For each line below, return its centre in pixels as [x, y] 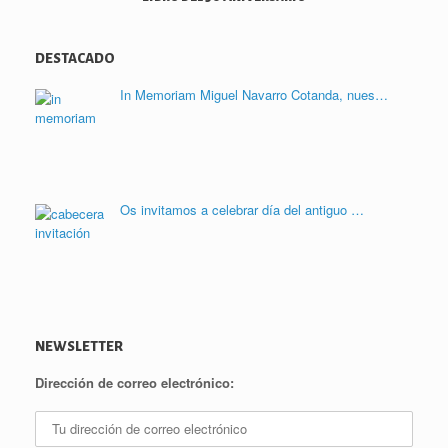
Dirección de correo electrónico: [134, 382]
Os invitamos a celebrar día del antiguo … [241, 210]
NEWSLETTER [79, 346]
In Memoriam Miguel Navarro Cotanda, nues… [253, 95]
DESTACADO [75, 59]
